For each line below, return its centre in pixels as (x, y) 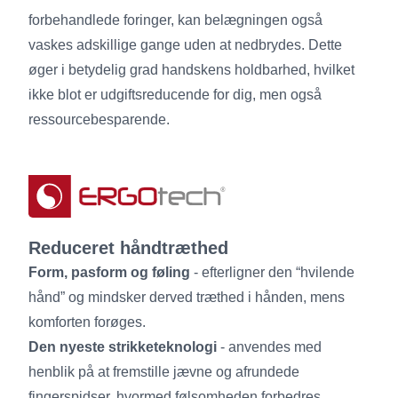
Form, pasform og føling (109, 272)
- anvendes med (269, 346)
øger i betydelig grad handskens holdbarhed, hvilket (191, 69)
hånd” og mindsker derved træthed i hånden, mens (187, 297)
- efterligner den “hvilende (272, 272)
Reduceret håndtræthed (128, 247)
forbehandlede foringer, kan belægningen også (175, 20)
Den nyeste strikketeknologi (123, 346)
